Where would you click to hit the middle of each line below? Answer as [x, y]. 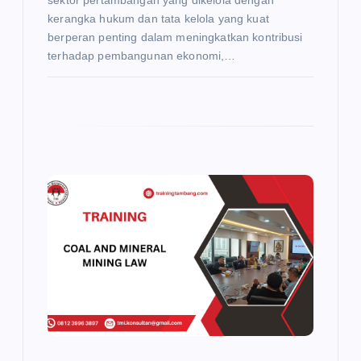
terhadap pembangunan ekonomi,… [142, 55]
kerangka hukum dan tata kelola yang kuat [158, 18]
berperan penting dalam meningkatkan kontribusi [175, 37]
